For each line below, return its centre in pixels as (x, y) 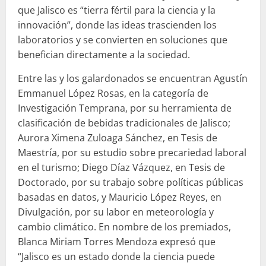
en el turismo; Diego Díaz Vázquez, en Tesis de (121, 167)
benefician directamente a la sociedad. (104, 54)
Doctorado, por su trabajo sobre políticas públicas (131, 182)
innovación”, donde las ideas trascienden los (117, 25)
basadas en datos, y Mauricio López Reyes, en (120, 197)
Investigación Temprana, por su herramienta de (125, 108)
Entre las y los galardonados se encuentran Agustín (133, 78)
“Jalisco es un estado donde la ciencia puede (116, 256)
